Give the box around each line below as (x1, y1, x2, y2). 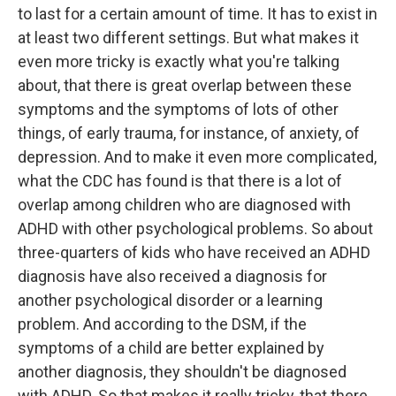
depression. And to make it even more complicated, (18, 148, 377, 166)
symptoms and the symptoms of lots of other (18, 100, 339, 118)
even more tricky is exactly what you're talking (18, 52, 339, 71)
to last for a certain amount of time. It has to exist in (18, 4, 377, 23)
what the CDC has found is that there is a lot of (18, 171, 342, 190)
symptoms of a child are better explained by (18, 339, 324, 357)
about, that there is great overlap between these (18, 76, 352, 95)
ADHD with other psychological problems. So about (18, 219, 373, 238)
